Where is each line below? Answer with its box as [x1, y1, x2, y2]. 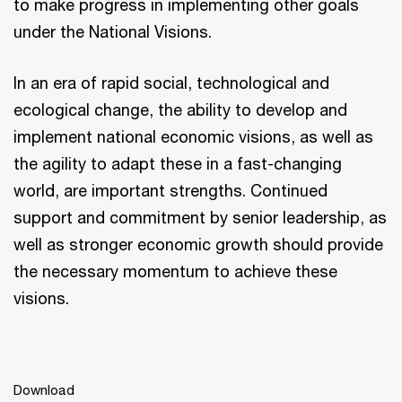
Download [13, 381, 74, 398]
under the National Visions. [13, 22, 212, 42]
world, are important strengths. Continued [13, 180, 328, 201]
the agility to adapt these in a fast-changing [13, 153, 342, 174]
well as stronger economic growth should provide [13, 234, 383, 255]
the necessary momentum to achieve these [13, 261, 337, 282]
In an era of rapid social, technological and [13, 73, 329, 93]
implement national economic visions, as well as [13, 127, 373, 147]
